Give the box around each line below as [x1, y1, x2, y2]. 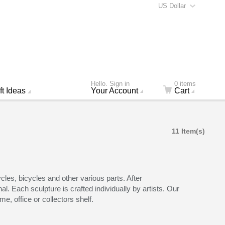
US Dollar [158, 2, 186, 10]
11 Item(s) [171, 127, 205, 135]
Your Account [90, 86, 138, 95]
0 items [174, 79, 196, 87]
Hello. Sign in [90, 79, 130, 87]
